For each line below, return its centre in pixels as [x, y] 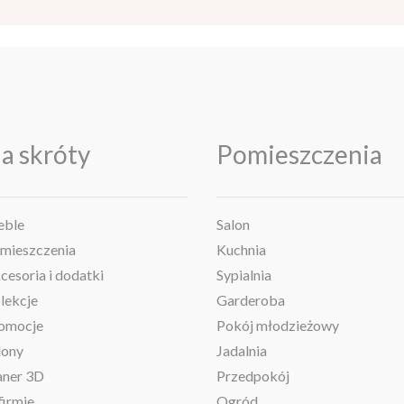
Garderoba [251, 300]
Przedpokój [253, 376]
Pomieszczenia [299, 155]
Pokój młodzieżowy [278, 326]
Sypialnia [244, 275]
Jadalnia [242, 351]
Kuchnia [241, 250]
